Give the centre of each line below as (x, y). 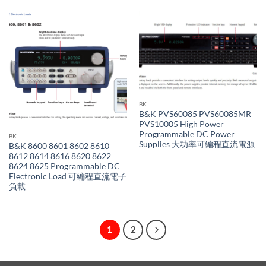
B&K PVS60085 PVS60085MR (195, 114)
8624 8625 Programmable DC (64, 166)
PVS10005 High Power (181, 124)
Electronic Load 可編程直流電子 (67, 176)
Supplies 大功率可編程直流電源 (197, 145)
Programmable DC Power (186, 134)
